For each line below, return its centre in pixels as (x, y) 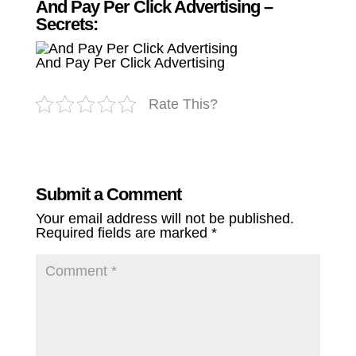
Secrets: (66, 24)
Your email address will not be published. (164, 218)
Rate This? (183, 104)
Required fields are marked (123, 232)
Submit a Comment (108, 194)
